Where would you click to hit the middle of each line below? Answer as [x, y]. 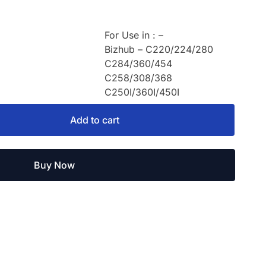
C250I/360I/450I [142, 92]
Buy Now [54, 165]
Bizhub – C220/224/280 [159, 49]
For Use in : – [134, 35]
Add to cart [94, 120]
